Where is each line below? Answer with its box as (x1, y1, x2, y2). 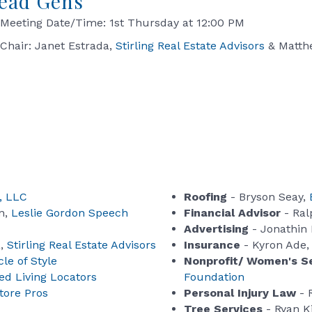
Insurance (184, 238, 240, 252)
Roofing (184, 190, 227, 204)
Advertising (184, 222, 249, 236)
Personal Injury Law (184, 286, 296, 300)
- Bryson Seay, (227, 190, 309, 204)
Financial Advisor (184, 206, 281, 220)
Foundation (184, 270, 244, 284)
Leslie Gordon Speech (11, 206, 128, 220)
